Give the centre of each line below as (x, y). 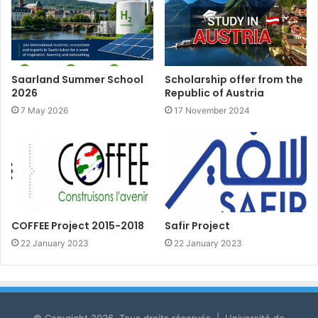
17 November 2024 (212, 110)
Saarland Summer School (77, 79)
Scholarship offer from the (234, 79)
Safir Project (197, 225)
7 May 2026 (44, 110)
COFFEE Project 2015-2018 (78, 225)
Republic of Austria (214, 93)
